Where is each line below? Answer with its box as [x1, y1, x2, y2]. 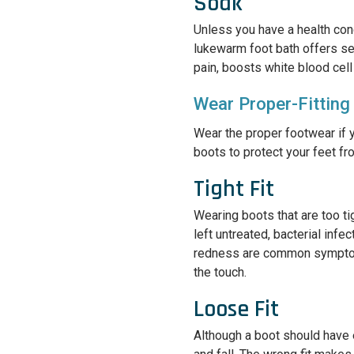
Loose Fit [194, 294, 280, 324]
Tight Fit [194, 174, 275, 204]
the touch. [194, 264, 247, 280]
